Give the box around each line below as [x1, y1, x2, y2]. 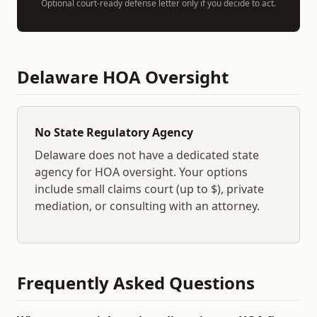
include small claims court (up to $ [35, 181, 217, 197]
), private [217, 181, 264, 197]
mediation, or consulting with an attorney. [35, 198, 260, 214]
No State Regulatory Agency [35, 125, 193, 140]
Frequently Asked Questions [17, 271, 255, 294]
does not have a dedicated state [86, 147, 259, 163]
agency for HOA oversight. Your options [35, 164, 248, 180]
